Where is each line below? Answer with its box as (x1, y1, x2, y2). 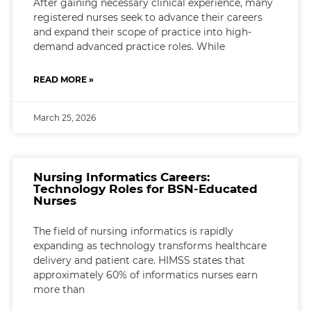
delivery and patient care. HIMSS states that (33, 253, 245, 267)
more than (33, 283, 85, 296)
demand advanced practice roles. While (33, 40, 225, 53)
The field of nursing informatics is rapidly (33, 224, 233, 237)
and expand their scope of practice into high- (33, 25, 251, 38)
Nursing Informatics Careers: (33, 169, 210, 184)
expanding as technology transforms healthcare (33, 239, 267, 252)
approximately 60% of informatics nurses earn (33, 268, 258, 281)
